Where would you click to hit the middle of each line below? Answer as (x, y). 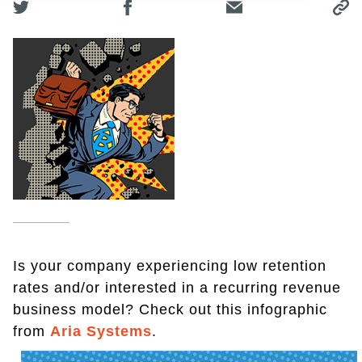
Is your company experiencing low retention (170, 266)
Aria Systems (101, 332)
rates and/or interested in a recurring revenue (177, 288)
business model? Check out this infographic (170, 310)
